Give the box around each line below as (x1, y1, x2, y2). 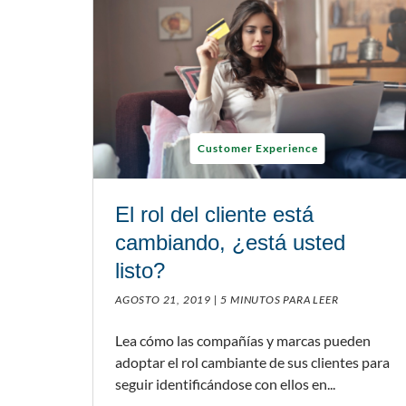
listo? (115, 258, 165, 284)
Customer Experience (197, 141, 318, 156)
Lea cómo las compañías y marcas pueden (115, 332, 371, 350)
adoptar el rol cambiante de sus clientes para (115, 353, 390, 372)
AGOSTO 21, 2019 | (115, 293, 218, 307)
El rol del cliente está (115, 202, 314, 227)
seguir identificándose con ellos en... (115, 375, 335, 393)
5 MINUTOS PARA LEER (220, 293, 339, 307)
